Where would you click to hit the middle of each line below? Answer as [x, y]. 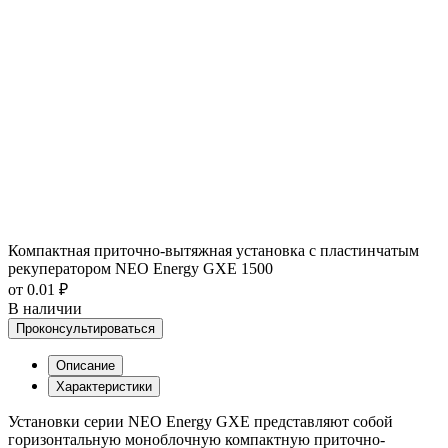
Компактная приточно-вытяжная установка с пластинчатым [213, 250]
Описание [85, 365]
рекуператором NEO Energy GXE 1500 [140, 268]
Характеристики [104, 386]
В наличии [45, 308]
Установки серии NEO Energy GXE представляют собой [200, 421]
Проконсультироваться [85, 328]
